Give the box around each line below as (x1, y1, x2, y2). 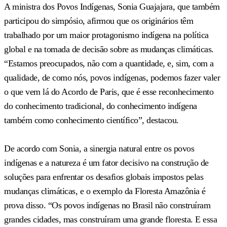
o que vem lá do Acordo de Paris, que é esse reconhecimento (4, 86, 213, 97)
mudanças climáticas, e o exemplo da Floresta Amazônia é (4, 185, 206, 196)
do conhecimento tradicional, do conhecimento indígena (4, 100, 197, 111)
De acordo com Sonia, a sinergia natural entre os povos (4, 143, 194, 154)
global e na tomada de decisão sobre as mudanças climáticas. (4, 44, 214, 54)
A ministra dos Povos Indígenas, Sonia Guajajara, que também (4, 1, 220, 12)
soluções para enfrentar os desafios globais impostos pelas (4, 171, 203, 182)
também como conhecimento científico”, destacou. (4, 115, 179, 125)
